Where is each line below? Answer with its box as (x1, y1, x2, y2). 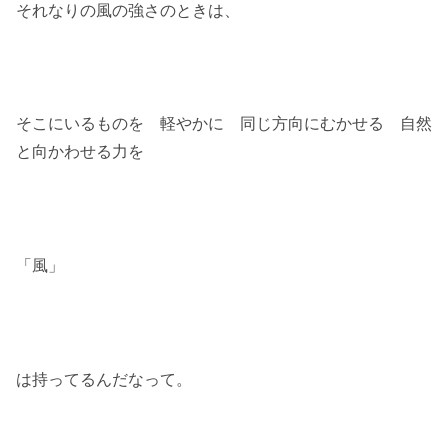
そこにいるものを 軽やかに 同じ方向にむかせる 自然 (16, 115, 432, 133)
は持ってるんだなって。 (16, 370, 192, 388)
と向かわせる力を (16, 143, 144, 161)
